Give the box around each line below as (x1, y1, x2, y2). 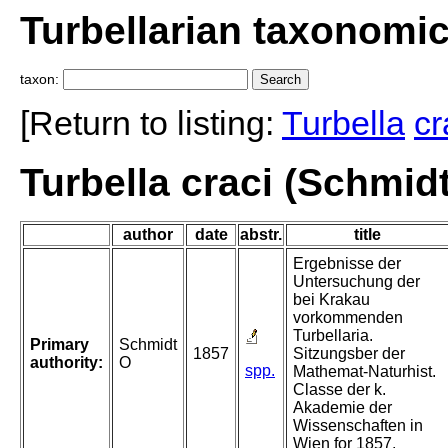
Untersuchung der (293, 273, 420, 291)
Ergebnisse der (293, 255, 401, 273)
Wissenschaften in (293, 417, 423, 435)
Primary (30, 336, 89, 354)
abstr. (240, 226, 282, 244)
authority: (30, 354, 103, 372)
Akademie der (293, 399, 392, 417)
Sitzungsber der (293, 345, 405, 363)
